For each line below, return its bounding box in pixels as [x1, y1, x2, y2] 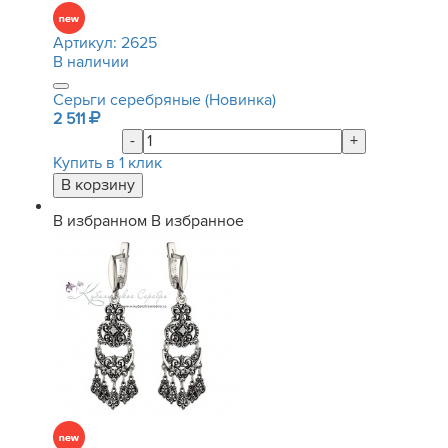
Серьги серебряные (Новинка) [53, 90, 276, 110]
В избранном [53, 211, 147, 231]
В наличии [53, 52, 129, 72]
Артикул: [53, 33, 121, 53]
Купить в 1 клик [53, 153, 162, 173]
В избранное [151, 211, 244, 231]
